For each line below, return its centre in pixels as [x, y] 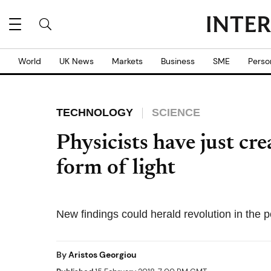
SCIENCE [176, 113]
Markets [127, 61]
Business [178, 61]
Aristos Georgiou [103, 255]
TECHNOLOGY [95, 113]
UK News [77, 61]
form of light [116, 169]
